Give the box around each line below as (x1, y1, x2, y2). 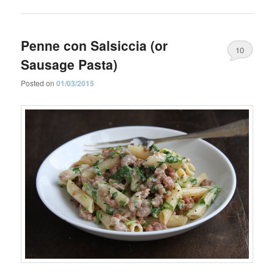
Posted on (21, 78, 57, 89)
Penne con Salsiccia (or (21, 36, 168, 55)
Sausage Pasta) (21, 55, 118, 74)
